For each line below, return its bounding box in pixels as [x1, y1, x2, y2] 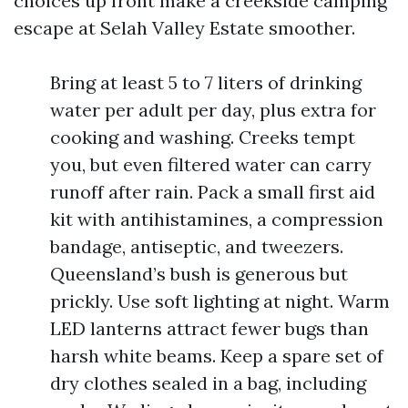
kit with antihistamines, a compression [50, 208, 383, 230]
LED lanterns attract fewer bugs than [50, 317, 369, 340]
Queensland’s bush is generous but [50, 262, 348, 285]
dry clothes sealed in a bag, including [50, 372, 366, 394]
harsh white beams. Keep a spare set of [50, 344, 383, 367]
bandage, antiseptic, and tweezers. [50, 235, 343, 258]
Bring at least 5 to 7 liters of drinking [50, 71, 362, 94]
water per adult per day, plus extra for [50, 98, 376, 121]
